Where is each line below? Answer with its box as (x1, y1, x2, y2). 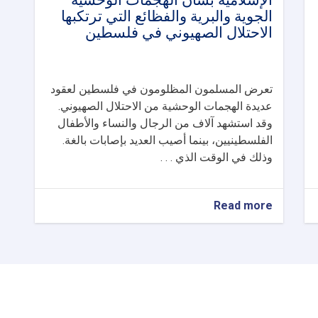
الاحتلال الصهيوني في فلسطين (85, 24, 273, 41)
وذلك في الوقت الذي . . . (160, 150, 273, 164)
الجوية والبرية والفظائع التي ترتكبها (61, 8, 273, 25)
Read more (214, 199, 273, 212)
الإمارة (183, 270, 214, 283)
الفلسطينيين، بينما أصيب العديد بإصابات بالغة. (62, 133, 273, 147)
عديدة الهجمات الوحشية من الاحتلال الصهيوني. (58, 99, 273, 113)
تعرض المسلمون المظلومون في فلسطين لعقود (50, 82, 273, 96)
